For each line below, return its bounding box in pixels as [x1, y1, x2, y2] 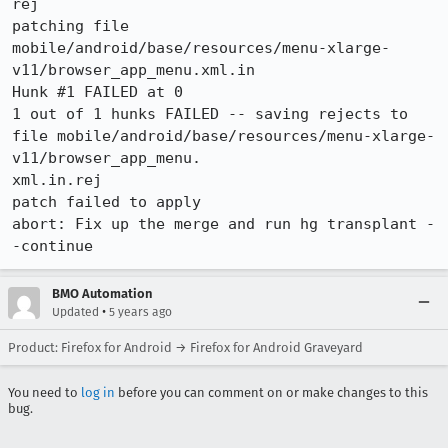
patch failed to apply [12, 193, 201, 211]
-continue [12, 237, 93, 255]
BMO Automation [52, 286, 152, 301]
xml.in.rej [12, 171, 102, 189]
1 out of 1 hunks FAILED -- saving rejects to [12, 105, 408, 123]
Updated [52, 305, 99, 319]
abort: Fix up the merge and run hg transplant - [12, 215, 435, 233]
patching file [12, 17, 129, 35]
